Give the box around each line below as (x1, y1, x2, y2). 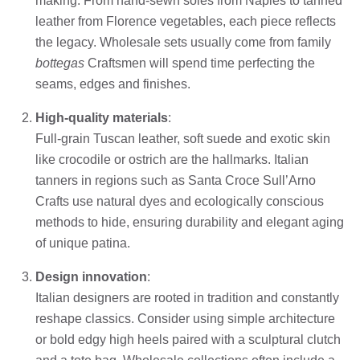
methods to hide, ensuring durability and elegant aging (35, 215, 344, 229)
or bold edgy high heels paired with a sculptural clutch (35, 332, 341, 346)
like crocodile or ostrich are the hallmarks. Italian (35, 152, 309, 166)
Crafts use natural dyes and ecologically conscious (35, 194, 324, 208)
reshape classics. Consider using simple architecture (35, 311, 335, 325)
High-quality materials (35, 110, 168, 125)
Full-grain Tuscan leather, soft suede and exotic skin (35, 131, 330, 145)
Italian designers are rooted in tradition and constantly (35, 290, 339, 305)
